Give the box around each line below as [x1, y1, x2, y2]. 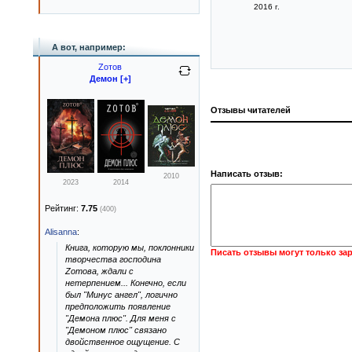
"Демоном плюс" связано [65, 325, 167, 335]
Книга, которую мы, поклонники [65, 243, 194, 252]
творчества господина [65, 255, 161, 264]
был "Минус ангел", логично [65, 290, 178, 299]
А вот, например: [52, 42, 126, 52]
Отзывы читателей [211, 105, 291, 115]
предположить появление [65, 302, 170, 311]
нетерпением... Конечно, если [65, 278, 186, 288]
